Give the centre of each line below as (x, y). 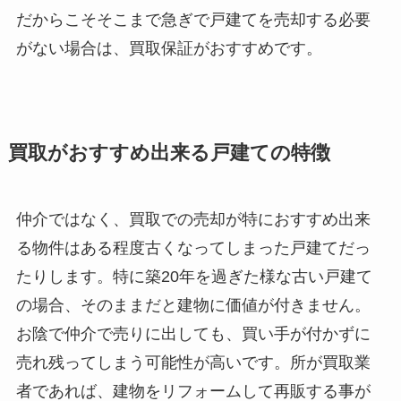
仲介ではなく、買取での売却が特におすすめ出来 (193, 219)
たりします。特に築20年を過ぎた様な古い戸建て (194, 276)
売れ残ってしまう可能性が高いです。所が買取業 (193, 362)
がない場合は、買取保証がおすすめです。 (169, 48)
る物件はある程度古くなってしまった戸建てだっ (193, 247)
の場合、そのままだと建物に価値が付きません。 (193, 305)
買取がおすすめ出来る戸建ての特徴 (169, 153)
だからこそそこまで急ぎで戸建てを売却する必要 (193, 19)
